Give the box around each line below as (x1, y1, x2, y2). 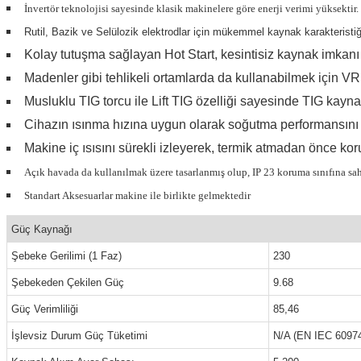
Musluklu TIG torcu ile (24, 94, 148, 108)
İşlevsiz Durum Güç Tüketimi (11, 330, 147, 342)
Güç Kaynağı (11, 223, 73, 235)
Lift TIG (151, 94, 193, 108)
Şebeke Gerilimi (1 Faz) (11, 250, 122, 262)
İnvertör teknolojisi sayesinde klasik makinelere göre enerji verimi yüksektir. (24, 2, 359, 15)
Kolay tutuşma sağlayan (24, 48, 161, 61)
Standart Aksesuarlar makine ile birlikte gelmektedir (24, 189, 251, 201)
